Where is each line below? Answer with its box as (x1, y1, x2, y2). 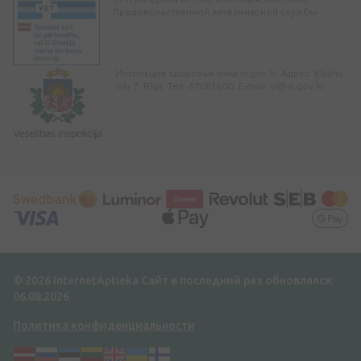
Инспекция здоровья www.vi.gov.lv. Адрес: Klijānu (115, 67, 344, 78)
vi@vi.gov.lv (270, 80, 324, 91)
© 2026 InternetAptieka (13, 273, 141, 287)
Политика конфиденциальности (13, 318, 195, 332)
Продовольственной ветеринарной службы (113, 6, 317, 17)
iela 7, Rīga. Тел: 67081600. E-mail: (115, 80, 271, 91)
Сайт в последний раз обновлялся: (141, 273, 334, 287)
